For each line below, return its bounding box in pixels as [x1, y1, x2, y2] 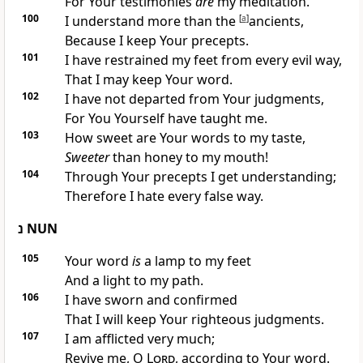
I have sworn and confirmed [64, 291, 237, 310]
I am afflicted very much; [64, 330, 215, 348]
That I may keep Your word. [64, 70, 233, 89]
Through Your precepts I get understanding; [64, 168, 336, 186]
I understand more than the [64, 12, 239, 31]
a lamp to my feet [140, 252, 251, 271]
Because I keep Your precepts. [64, 32, 249, 50]
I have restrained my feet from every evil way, [64, 51, 342, 70]
